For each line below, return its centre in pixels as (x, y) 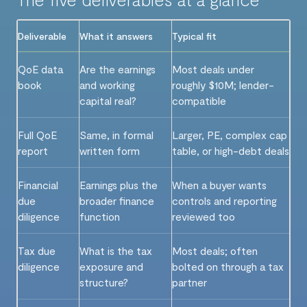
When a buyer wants (219, 185)
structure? (104, 282)
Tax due (37, 251)
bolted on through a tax (228, 267)
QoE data (40, 69)
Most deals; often (215, 251)
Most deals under (213, 69)
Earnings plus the (119, 185)
